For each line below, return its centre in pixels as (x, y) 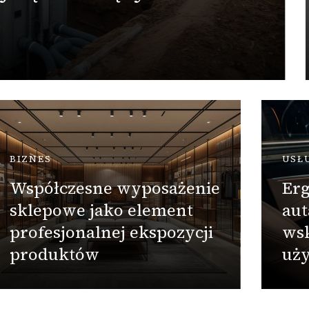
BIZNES (30, 159)
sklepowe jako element (101, 210)
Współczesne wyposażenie (114, 188)
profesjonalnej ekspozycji (111, 232)
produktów (54, 255)
